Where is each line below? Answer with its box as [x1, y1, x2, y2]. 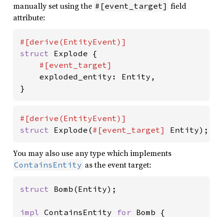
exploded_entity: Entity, [39, 72, 155, 81]
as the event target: [83, 159, 151, 170]
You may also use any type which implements [13, 148, 171, 158]
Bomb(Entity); [54, 184, 117, 194]
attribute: [13, 12, 45, 23]
